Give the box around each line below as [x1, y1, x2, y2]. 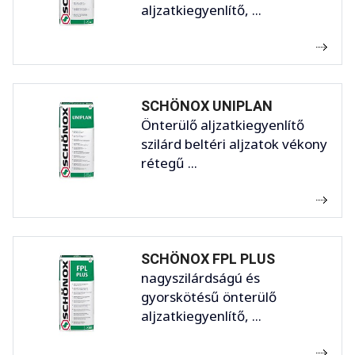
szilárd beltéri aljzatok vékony [141, 135, 327, 154]
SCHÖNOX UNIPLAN [141, 97, 273, 115]
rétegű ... [141, 154, 197, 173]
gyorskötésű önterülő [141, 288, 277, 307]
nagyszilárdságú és [141, 269, 260, 288]
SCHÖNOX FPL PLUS [141, 250, 275, 268]
